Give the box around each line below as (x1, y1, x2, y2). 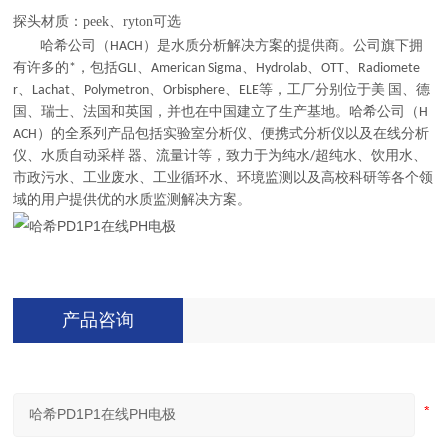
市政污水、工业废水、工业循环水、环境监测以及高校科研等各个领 (13, 171, 434, 187)
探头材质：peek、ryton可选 (13, 14, 182, 30)
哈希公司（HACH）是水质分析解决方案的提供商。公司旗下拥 (13, 39, 424, 55)
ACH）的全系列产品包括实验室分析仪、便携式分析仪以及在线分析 (13, 127, 430, 143)
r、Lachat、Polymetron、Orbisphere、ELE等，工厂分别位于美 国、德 (13, 83, 431, 99)
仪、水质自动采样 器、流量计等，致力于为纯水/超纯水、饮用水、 (13, 149, 428, 165)
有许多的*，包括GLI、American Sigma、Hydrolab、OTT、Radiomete (13, 61, 421, 77)
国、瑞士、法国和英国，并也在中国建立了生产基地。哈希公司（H (13, 105, 429, 121)
